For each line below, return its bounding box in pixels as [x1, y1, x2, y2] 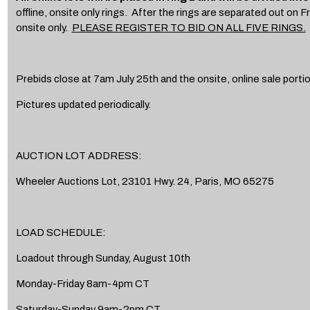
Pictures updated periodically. [15, 98, 151, 110]
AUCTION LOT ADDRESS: [15, 149, 142, 161]
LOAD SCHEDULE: [15, 226, 106, 238]
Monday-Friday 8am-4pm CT [15, 277, 149, 289]
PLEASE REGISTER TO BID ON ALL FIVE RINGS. [71, 21, 306, 33]
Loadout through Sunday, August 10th [15, 252, 190, 264]
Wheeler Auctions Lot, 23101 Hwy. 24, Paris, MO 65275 [15, 175, 274, 187]
